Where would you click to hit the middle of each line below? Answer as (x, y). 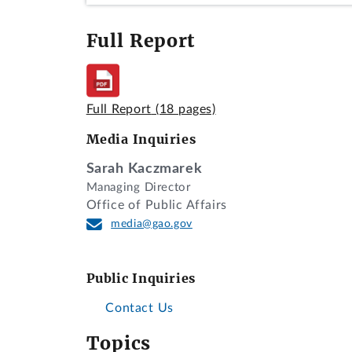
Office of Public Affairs (156, 205)
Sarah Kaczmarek (144, 169)
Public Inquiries (141, 279)
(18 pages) (186, 110)
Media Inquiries (141, 139)
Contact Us (137, 308)
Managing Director (138, 188)
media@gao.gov (152, 224)
